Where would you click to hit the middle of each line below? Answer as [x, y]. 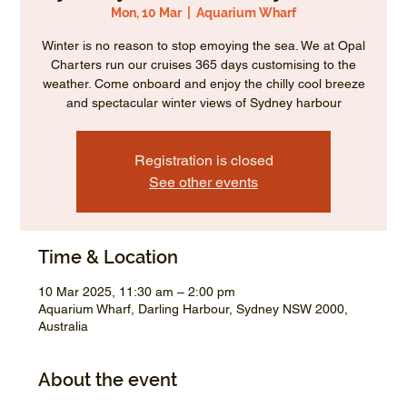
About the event [108, 380]
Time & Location [109, 258]
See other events [203, 183]
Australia [64, 327]
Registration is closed [203, 161]
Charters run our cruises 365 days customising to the [203, 65]
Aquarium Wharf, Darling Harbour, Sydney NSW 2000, [194, 309]
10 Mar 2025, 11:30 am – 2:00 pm [137, 292]
